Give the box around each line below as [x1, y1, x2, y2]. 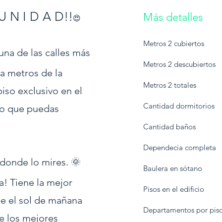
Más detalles [143, 10, 203, 24]
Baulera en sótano [143, 164, 202, 173]
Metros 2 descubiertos [143, 59, 216, 69]
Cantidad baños [143, 122, 196, 131]
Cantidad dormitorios [143, 101, 215, 111]
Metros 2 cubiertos [143, 39, 204, 48]
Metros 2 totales [143, 80, 196, 90]
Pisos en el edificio [143, 184, 204, 194]
